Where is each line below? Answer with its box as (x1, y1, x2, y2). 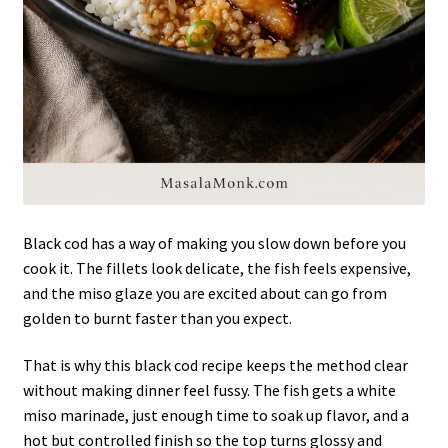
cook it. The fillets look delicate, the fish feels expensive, (22, 257, 411, 278)
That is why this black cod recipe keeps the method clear (22, 355, 408, 376)
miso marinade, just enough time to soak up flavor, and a (22, 405, 409, 426)
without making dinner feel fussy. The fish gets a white (22, 380, 396, 401)
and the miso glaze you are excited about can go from (22, 282, 387, 303)
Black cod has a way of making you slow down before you (22, 232, 406, 253)
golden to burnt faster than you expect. (22, 307, 292, 328)
